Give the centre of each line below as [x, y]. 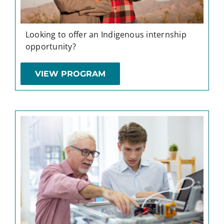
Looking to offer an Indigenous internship [106, 34]
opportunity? [50, 46]
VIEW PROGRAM [70, 73]
